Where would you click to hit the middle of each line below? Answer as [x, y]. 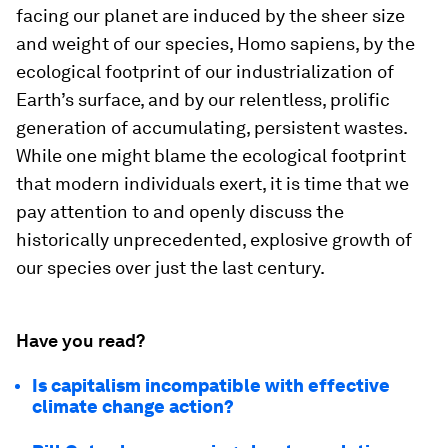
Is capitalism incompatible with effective [211, 386]
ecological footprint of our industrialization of [205, 72]
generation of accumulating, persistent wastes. [211, 128]
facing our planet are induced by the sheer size [210, 16]
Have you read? [80, 341]
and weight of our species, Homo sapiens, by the [215, 44]
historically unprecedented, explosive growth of [214, 240]
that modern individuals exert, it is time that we [212, 184]
